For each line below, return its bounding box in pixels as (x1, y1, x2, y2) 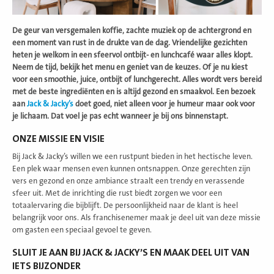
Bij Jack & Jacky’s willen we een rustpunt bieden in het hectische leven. (12, 152, 253, 161)
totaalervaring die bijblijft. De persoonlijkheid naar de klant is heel (12, 201, 238, 210)
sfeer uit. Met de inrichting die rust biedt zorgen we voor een (12, 188, 222, 198)
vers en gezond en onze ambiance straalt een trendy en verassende (12, 176, 245, 185)
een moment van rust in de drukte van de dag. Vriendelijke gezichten (12, 38, 247, 47)
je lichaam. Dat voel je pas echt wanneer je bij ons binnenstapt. (12, 111, 228, 120)
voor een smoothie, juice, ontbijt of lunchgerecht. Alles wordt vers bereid (12, 75, 262, 84)
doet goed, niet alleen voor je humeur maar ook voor (73, 99, 255, 108)
